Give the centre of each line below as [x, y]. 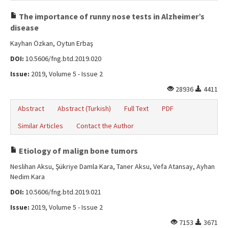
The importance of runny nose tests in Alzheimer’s [111, 16]
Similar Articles [40, 126]
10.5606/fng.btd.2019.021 [63, 192]
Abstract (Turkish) [84, 108]
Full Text [136, 108]
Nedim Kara [27, 177]
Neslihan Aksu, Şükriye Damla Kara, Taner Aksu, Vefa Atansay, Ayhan [112, 166]
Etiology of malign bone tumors [78, 151]
